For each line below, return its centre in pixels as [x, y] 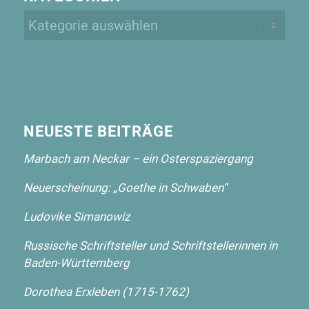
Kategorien [52, 20]
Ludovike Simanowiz [76, 216]
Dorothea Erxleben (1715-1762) [106, 291]
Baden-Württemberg [76, 262]
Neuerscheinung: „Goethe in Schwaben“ [125, 187]
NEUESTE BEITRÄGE [98, 130]
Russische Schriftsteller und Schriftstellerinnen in [150, 245]
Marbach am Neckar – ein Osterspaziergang [138, 158]
